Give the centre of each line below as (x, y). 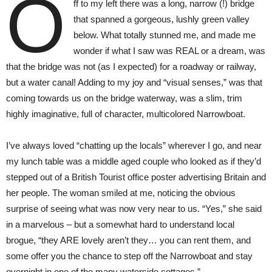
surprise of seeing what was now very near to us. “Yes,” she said (134, 209)
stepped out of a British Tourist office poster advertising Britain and (136, 177)
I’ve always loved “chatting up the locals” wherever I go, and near (134, 146)
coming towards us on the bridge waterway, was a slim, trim (124, 98)
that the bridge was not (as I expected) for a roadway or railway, (131, 67)
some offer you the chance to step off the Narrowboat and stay (129, 256)
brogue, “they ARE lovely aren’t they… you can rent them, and (128, 240)
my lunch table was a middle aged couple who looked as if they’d (134, 161)
